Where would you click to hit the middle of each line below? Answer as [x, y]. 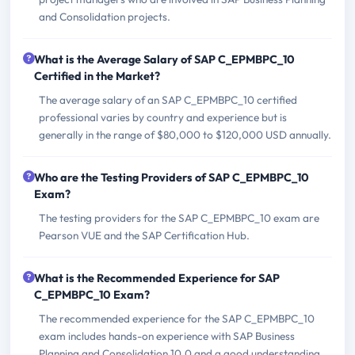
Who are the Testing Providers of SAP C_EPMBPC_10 [172, 177]
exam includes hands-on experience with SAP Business [167, 336]
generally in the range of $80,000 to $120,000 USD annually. [185, 134]
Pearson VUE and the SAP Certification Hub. [144, 235]
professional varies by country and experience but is [163, 117]
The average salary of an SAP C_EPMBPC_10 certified [168, 99]
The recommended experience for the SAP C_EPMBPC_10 [177, 318]
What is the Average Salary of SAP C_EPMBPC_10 [164, 59]
